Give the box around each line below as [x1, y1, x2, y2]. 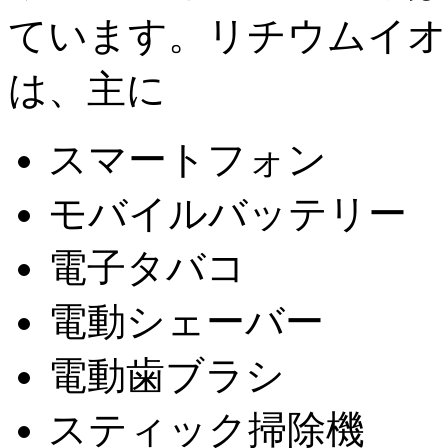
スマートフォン [48, 137, 327, 181]
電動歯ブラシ [48, 353, 285, 397]
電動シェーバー [48, 299, 324, 343]
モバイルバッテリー [48, 191, 407, 235]
